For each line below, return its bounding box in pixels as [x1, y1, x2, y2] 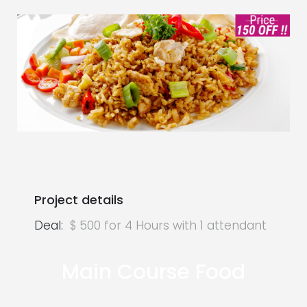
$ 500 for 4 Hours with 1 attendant [70, 217, 267, 234]
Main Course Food [62, 257, 245, 286]
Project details [34, 191, 123, 208]
